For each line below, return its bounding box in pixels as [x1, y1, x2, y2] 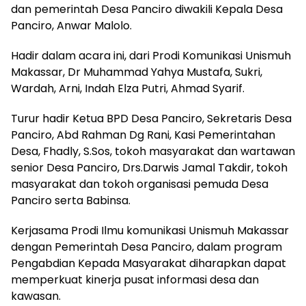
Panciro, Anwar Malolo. [11, 17, 132, 33]
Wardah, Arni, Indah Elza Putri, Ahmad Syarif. [11, 80, 245, 96]
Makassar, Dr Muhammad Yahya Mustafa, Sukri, [11, 64, 262, 80]
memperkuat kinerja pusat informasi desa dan [11, 271, 259, 288]
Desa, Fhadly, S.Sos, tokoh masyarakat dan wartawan [11, 143, 295, 159]
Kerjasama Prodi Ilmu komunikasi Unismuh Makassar [11, 222, 289, 238]
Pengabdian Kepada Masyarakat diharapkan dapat [11, 255, 286, 271]
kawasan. [11, 288, 61, 304]
